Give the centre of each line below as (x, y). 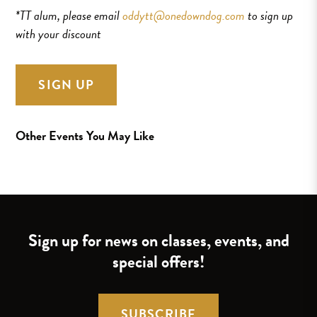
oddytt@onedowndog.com (184, 16)
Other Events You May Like (85, 136)
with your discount (59, 34)
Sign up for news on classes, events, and (158, 241)
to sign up (269, 16)
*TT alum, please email (69, 16)
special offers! (158, 262)
